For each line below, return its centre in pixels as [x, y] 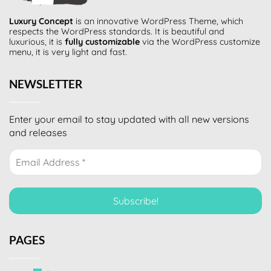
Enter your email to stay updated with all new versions [129, 119]
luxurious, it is [37, 41]
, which [230, 21]
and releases [38, 132]
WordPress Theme [179, 21]
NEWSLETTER [46, 83]
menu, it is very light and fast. [68, 52]
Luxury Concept [41, 21]
